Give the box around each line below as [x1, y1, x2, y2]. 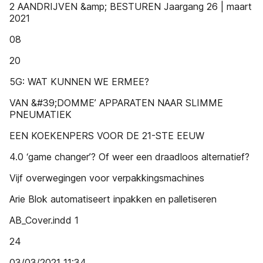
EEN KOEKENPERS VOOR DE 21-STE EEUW [9, 130, 204, 141]
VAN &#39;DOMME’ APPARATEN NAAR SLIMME [9, 97, 223, 109]
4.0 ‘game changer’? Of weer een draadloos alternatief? [9, 151, 249, 163]
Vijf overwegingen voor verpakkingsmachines [9, 172, 204, 184]
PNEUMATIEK [9, 109, 72, 120]
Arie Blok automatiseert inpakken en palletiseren [9, 193, 217, 205]
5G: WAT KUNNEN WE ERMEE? [9, 76, 149, 87]
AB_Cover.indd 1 [9, 214, 79, 226]
